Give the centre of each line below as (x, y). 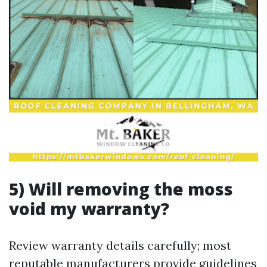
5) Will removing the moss (121, 189)
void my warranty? (89, 209)
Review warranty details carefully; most (120, 245)
